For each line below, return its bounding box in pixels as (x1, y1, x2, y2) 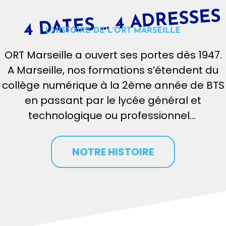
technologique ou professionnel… (28, 108, 196, 123)
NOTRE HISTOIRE (72, 145, 154, 159)
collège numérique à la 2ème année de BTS (2, 78, 224, 93)
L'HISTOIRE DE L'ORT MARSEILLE (45, 27, 181, 35)
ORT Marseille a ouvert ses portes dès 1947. (4, 48, 222, 63)
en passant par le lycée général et (25, 93, 201, 108)
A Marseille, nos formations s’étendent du (8, 63, 218, 78)
